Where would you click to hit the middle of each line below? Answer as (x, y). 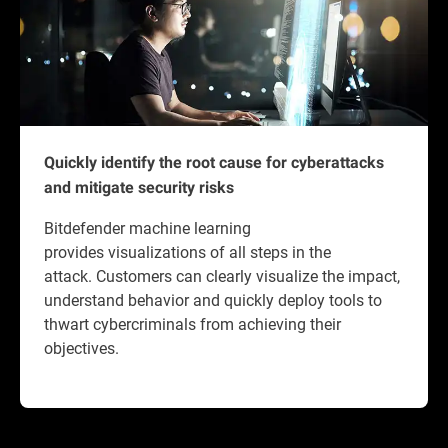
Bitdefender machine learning (147, 228)
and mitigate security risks (139, 188)
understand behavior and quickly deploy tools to (213, 300)
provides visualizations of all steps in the (187, 252)
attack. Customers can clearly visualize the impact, (222, 276)
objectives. (83, 348)
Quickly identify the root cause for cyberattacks (214, 163)
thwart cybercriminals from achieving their (192, 324)
